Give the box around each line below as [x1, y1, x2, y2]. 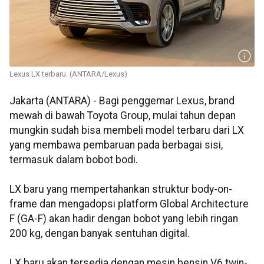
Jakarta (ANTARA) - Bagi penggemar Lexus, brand [9, 95, 235, 107]
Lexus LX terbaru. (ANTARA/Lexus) [9, 70, 127, 79]
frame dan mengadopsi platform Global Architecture [9, 198, 249, 210]
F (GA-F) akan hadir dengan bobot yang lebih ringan [9, 213, 238, 225]
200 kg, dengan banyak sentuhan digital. [9, 227, 190, 240]
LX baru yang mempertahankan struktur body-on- [9, 183, 232, 196]
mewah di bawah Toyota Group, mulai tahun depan [9, 110, 236, 122]
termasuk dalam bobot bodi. [9, 154, 138, 166]
